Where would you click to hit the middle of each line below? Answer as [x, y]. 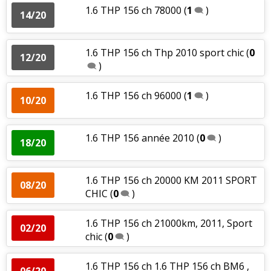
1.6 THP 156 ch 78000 [133, 10]
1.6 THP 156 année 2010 [139, 138]
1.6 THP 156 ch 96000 [133, 95]
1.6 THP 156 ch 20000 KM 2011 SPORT [171, 180]
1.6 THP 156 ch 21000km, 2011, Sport [168, 223]
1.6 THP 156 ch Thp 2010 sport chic [164, 52]
